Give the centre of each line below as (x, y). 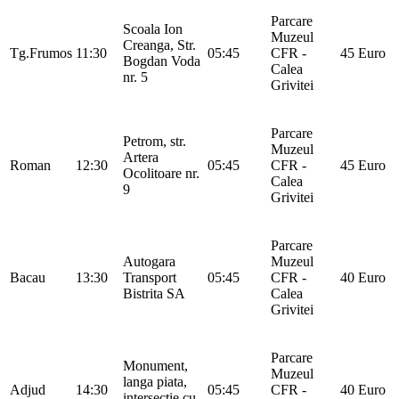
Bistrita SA (154, 293)
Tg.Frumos (41, 53)
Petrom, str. (155, 141)
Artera (141, 157)
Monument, (155, 365)
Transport (150, 277)
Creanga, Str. (159, 45)
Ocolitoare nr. (161, 173)
